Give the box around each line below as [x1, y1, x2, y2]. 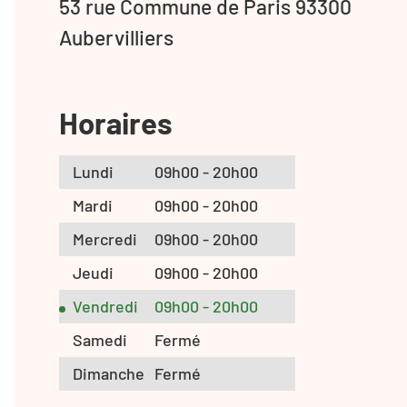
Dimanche [73, 362, 144, 383]
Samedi [73, 329, 127, 350]
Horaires [59, 104, 173, 141]
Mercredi [73, 228, 137, 249]
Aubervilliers [59, 24, 174, 50]
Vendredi [73, 295, 138, 316]
